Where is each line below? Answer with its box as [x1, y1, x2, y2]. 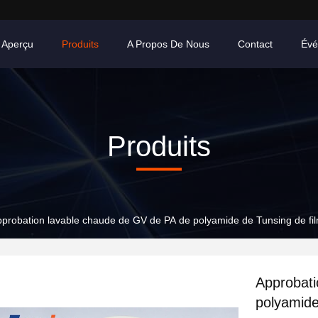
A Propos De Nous [127, 38, 209, 50]
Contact [238, 38, 273, 50]
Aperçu [1, 38, 33, 50]
